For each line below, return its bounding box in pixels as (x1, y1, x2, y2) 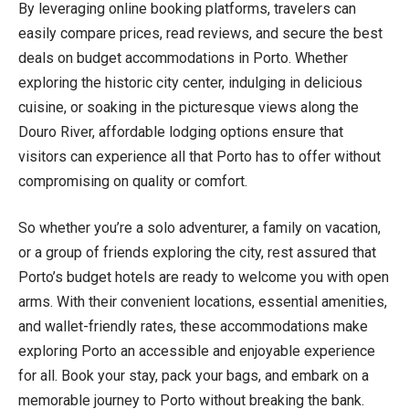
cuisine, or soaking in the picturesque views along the (18, 98, 359, 116)
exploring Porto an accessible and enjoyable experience (18, 341, 375, 360)
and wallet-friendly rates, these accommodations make (18, 317, 368, 335)
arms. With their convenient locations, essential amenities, (18, 292, 387, 310)
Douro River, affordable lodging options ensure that (18, 122, 343, 141)
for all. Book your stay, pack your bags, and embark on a (18, 366, 369, 384)
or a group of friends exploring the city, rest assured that (18, 243, 376, 261)
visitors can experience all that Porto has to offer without (18, 147, 381, 165)
